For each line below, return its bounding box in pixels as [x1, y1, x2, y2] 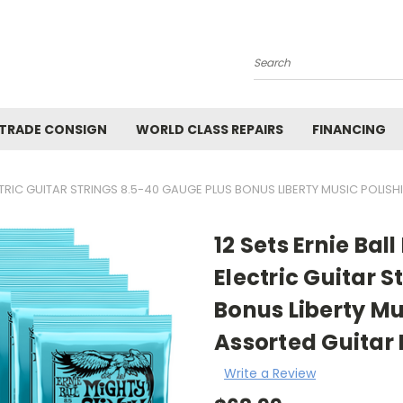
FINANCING [312, 121, 386, 139]
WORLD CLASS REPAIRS [136, 121, 283, 139]
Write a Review [223, 363, 316, 382]
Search [253, 60, 298, 79]
